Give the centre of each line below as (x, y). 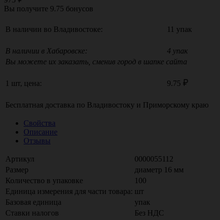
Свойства (40, 123)
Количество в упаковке (44, 180)
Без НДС (149, 213)
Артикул (20, 159)
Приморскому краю (176, 105)
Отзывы (37, 140)
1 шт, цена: (24, 83)
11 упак (179, 29)
